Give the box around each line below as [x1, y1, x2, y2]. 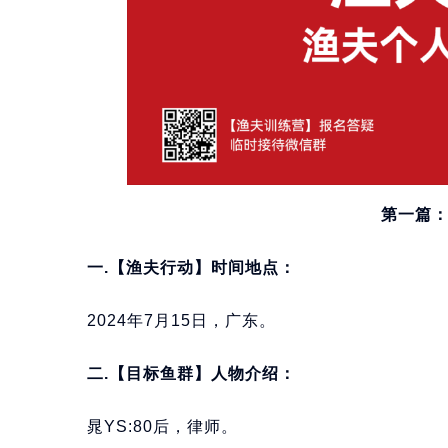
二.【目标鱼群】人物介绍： [87, 365, 296, 383]
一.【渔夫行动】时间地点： [87, 259, 296, 277]
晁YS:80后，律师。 [87, 418, 238, 436]
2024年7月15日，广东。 [87, 312, 276, 330]
